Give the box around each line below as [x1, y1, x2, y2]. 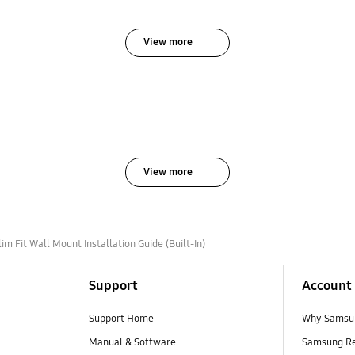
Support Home [88, 311, 154, 325]
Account [301, 277, 352, 294]
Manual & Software [88, 335, 176, 349]
